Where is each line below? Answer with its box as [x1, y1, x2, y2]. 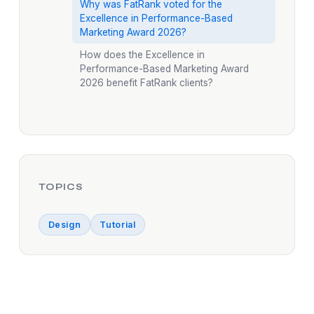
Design [48, 219, 81, 231]
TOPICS [39, 181, 83, 193]
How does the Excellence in [79, 49, 205, 61]
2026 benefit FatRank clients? [79, 77, 213, 89]
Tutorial [100, 219, 136, 231]
